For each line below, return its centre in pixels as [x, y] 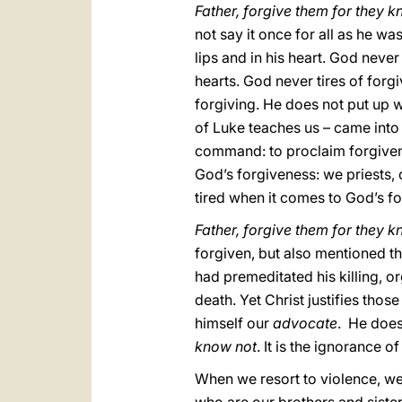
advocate [305, 323]
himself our [234, 323]
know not [226, 346]
